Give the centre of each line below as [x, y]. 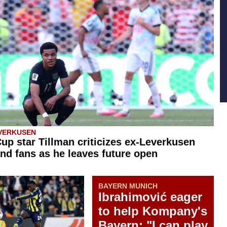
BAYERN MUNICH [128, 186]
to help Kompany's [153, 211]
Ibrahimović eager [150, 197]
